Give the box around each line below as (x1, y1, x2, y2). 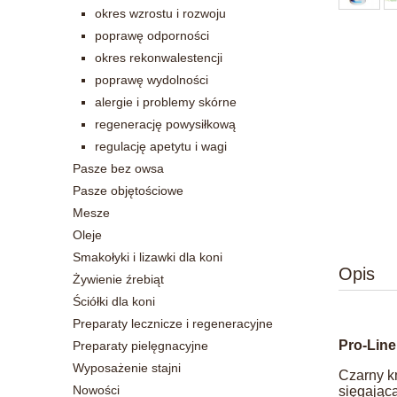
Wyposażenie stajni (73, 360, 181, 375)
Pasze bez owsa (73, 160, 164, 175)
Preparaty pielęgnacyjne (73, 338, 208, 353)
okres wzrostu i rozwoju (95, 5, 226, 20)
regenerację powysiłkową (95, 116, 236, 131)
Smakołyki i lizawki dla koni (73, 249, 222, 264)
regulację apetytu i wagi (95, 138, 227, 153)
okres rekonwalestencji (95, 50, 222, 65)
